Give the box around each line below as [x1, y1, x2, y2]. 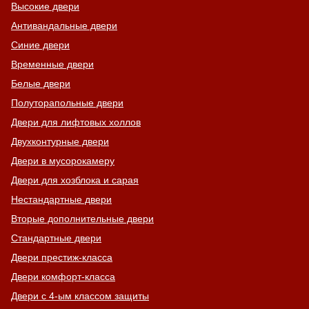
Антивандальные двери [11, 20, 117, 32]
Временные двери [11, 59, 94, 70]
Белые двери [11, 78, 70, 90]
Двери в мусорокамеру [11, 155, 114, 167]
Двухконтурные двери [11, 136, 109, 148]
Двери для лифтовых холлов [11, 117, 141, 128]
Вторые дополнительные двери [11, 213, 154, 225]
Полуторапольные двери [11, 97, 123, 109]
